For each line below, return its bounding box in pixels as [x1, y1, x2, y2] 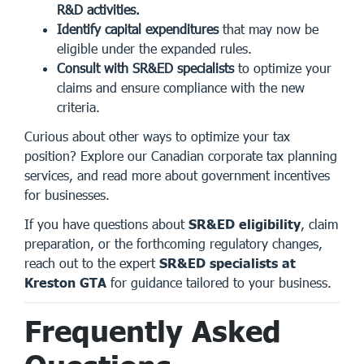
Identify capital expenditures [57, 20, 219, 37]
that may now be [219, 20, 318, 37]
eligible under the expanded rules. [57, 40, 252, 56]
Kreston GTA [24, 274, 106, 290]
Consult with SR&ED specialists [57, 59, 234, 76]
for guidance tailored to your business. [106, 274, 331, 290]
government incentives [201, 167, 330, 183]
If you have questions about [24, 215, 188, 232]
